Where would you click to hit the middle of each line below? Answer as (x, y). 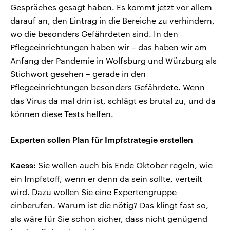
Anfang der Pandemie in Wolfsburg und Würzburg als (113, 61)
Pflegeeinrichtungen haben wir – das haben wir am (109, 47)
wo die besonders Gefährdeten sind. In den (94, 34)
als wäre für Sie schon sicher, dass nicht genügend (109, 219)
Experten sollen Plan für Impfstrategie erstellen (102, 140)
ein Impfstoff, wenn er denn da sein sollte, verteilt (106, 179)
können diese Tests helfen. (62, 114)
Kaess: (23, 165)
